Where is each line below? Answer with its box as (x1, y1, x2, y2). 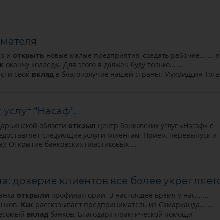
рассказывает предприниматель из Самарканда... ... (33, 199, 214, 209)
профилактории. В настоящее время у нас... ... (49, 190, 209, 200)
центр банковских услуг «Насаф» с (95, 120, 213, 130)
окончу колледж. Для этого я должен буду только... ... (3, 60, 184, 70)
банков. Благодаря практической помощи (48, 209, 192, 219)
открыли (16, 190, 49, 200)
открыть (12, 51, 44, 60)
